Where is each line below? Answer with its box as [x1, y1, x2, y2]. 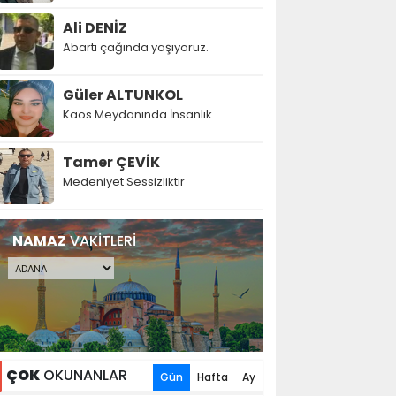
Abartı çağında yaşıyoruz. [62, 39, 209, 56]
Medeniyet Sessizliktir [62, 173, 185, 190]
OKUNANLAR [39, 365, 127, 385]
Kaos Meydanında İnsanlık [62, 106, 212, 123]
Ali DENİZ [62, 18, 127, 38]
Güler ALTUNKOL [62, 85, 183, 105]
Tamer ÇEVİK [62, 152, 160, 172]
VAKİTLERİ [65, 231, 136, 251]
